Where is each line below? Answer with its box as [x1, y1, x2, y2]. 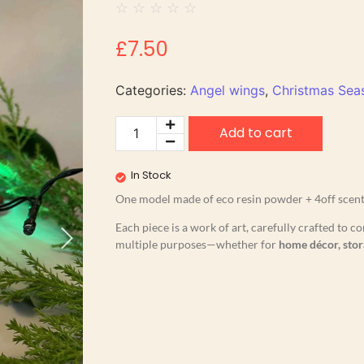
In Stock [131, 167, 171, 183]
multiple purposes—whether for [115, 236, 279, 251]
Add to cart [219, 123, 292, 142]
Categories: [115, 81, 190, 98]
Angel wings [190, 81, 265, 98]
